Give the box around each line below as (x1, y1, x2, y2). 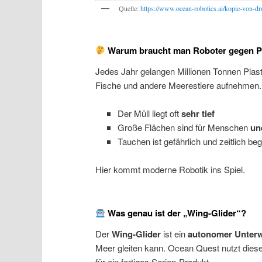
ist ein (161, 227, 188, 240)
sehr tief (181, 107, 215, 120)
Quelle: (119, 3, 141, 13)
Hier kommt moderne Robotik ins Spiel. (95, 163, 246, 176)
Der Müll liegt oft (117, 107, 181, 120)
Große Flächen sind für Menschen (117, 121, 250, 134)
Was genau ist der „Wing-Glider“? (105, 206, 247, 220)
